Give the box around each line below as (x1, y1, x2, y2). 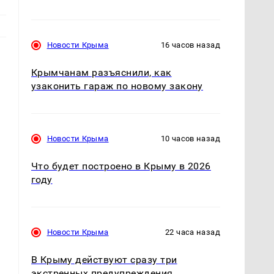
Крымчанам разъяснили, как (31, 66, 172, 78)
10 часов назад (160, 133, 220, 143)
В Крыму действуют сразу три (31, 254, 177, 266)
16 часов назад (160, 40, 220, 50)
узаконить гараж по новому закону (31, 80, 203, 92)
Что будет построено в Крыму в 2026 (31, 160, 211, 172)
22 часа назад (165, 228, 220, 237)
